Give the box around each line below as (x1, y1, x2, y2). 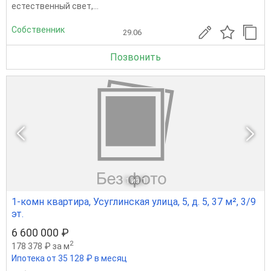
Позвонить (110, 51, 161, 63)
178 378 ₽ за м (11, 241, 70, 251)
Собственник (11, 25, 65, 35)
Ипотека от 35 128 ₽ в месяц (11, 253, 127, 263)
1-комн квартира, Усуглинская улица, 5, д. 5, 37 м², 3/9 (11, 195, 256, 207)
